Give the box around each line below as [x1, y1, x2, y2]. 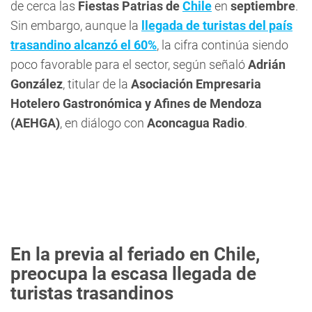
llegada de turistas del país [141, 18, 292, 33]
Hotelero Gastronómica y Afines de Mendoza [10, 96, 262, 111]
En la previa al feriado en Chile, [10, 244, 260, 265]
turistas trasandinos [10, 283, 173, 304]
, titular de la [63, 77, 131, 91]
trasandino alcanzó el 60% [10, 38, 157, 52]
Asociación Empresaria [131, 77, 261, 91]
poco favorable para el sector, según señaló [10, 57, 248, 72]
